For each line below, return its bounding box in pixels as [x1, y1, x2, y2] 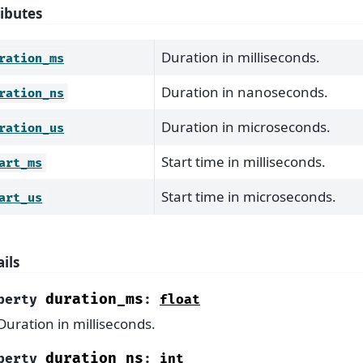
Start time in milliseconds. [161, 152, 326, 171]
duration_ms [45, 291, 143, 309]
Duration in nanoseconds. [161, 82, 328, 101]
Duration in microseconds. [161, 117, 331, 136]
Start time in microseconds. [161, 186, 336, 206]
